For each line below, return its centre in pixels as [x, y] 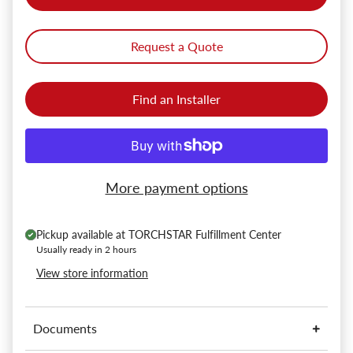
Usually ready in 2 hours [86, 250]
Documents [65, 329]
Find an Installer [176, 99]
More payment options [176, 188]
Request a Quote [176, 46]
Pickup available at [82, 235]
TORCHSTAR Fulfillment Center [205, 235]
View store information [92, 273]
